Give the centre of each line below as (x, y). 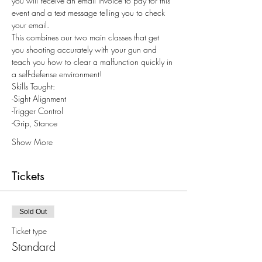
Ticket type (29, 231)
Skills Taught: (35, 86)
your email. (30, 25)
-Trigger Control (37, 111)
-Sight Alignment (39, 99)
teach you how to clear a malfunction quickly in (93, 62)
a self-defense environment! (57, 74)
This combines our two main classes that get (87, 37)
